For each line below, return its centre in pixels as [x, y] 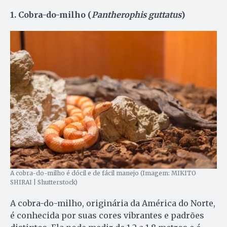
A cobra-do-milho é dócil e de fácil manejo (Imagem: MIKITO [103, 173]
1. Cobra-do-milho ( [51, 14]
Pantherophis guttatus [137, 14]
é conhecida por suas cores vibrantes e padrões [107, 215]
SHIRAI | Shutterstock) [44, 182]
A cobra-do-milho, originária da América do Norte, [113, 203]
